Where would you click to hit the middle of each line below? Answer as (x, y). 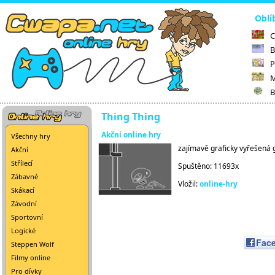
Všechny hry (31, 136)
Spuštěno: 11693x (208, 166)
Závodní (24, 203)
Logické (23, 230)
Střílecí (22, 163)
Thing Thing (131, 117)
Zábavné (25, 176)
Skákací (23, 190)
